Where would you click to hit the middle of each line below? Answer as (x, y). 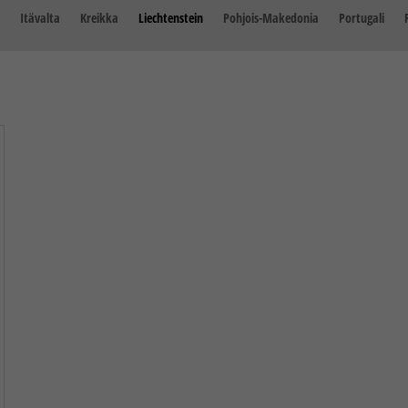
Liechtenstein (171, 18)
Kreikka (99, 18)
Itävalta (40, 18)
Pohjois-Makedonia (271, 18)
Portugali (362, 18)
